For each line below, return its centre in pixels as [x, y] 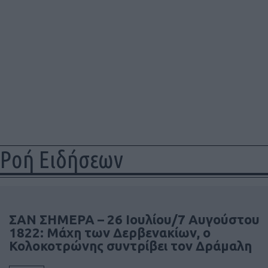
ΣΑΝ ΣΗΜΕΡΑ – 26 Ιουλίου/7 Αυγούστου [134, 220]
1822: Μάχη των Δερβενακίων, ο [110, 233]
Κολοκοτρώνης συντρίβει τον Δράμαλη [130, 246]
